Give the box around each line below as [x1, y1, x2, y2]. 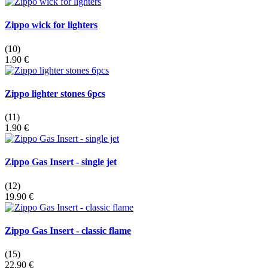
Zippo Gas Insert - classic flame [5, 225, 131, 236]
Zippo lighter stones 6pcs [5, 88, 105, 99]
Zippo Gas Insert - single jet [5, 157, 117, 167]
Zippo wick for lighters [5, 20, 98, 31]
